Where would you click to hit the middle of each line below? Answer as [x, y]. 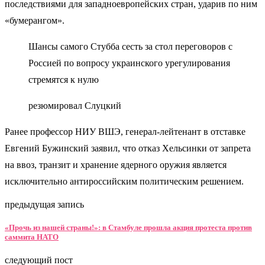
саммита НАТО [32, 237]
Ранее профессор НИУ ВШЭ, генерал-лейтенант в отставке [125, 131]
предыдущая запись [44, 204]
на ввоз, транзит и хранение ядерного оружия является [116, 164]
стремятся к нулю [64, 79]
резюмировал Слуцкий [75, 105]
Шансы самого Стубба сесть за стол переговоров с [130, 46]
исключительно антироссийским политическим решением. [124, 181]
